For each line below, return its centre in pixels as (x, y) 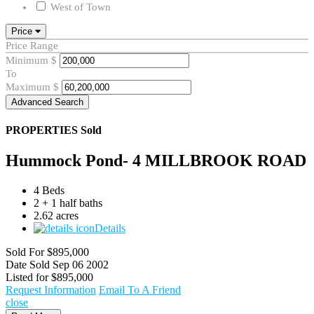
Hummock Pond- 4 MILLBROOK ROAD (156, 161)
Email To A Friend (140, 289)
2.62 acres (56, 215)
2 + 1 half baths (68, 203)
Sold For (25, 252)
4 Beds (49, 190)
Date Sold (28, 264)
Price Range (32, 45)
